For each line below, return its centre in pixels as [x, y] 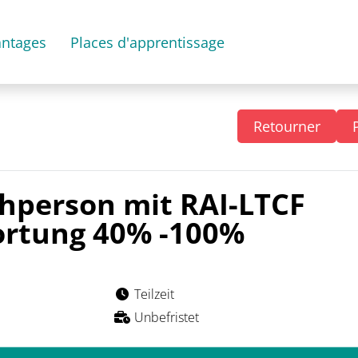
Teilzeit [154, 294]
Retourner [287, 126]
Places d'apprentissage [147, 42]
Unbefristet [166, 317]
